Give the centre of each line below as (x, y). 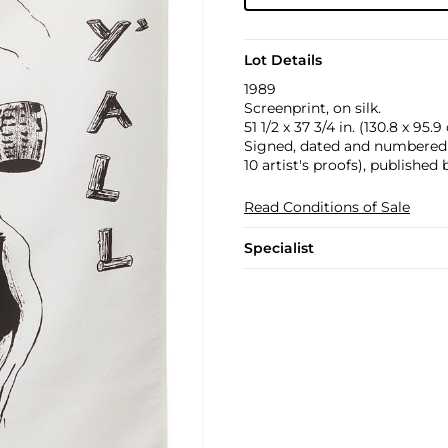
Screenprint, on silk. (312, 108)
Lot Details (282, 60)
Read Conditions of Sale (326, 207)
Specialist (278, 248)
